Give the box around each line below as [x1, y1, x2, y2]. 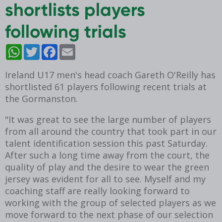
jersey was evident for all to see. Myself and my [5, 173, 206, 185]
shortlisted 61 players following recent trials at [5, 81, 207, 93]
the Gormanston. [5, 93, 78, 105]
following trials [5, 20, 126, 43]
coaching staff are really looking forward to [5, 185, 190, 197]
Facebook [57, 45, 78, 52]
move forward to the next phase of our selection [5, 209, 213, 221]
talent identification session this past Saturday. [5, 137, 208, 150]
